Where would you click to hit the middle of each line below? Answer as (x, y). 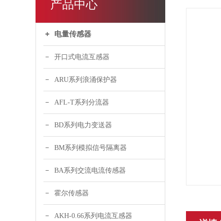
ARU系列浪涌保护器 (86, 79)
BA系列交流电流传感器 (90, 170)
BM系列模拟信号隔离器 (91, 147)
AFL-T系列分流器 (82, 102)
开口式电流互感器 (82, 57)
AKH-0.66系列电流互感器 (93, 216)
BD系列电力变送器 (83, 125)
